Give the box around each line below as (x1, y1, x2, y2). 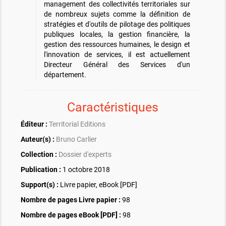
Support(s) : (21, 181, 59, 189)
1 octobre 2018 (61, 165, 110, 174)
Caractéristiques (67, 100, 159, 115)
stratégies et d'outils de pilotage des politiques (44, 20, 190, 29)
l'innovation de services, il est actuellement (44, 50, 190, 59)
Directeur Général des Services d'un (44, 61, 190, 69)
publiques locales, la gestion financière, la (44, 30, 190, 39)
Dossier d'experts (59, 150, 112, 159)
